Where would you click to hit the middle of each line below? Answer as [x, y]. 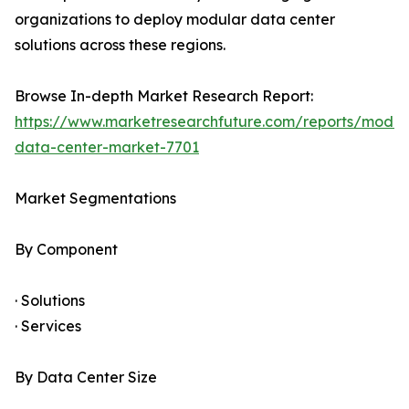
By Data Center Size [86, 378]
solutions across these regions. [120, 45]
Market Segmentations [95, 199]
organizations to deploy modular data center [175, 20]
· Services [48, 326]
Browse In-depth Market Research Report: [164, 96]
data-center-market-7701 [107, 147]
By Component [66, 250]
